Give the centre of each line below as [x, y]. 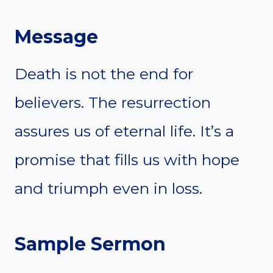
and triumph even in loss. [108, 188]
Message [56, 37]
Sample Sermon [90, 244]
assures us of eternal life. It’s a [124, 131]
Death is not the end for [104, 73]
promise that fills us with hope [127, 159]
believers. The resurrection [113, 102]
